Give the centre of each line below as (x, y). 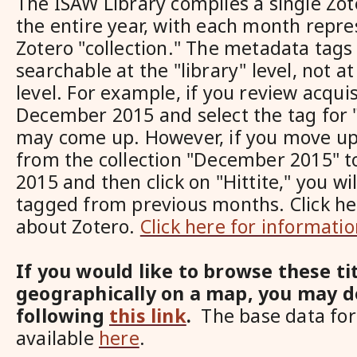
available (57, 338)
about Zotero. (78, 226)
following (63, 316)
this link (148, 316)
